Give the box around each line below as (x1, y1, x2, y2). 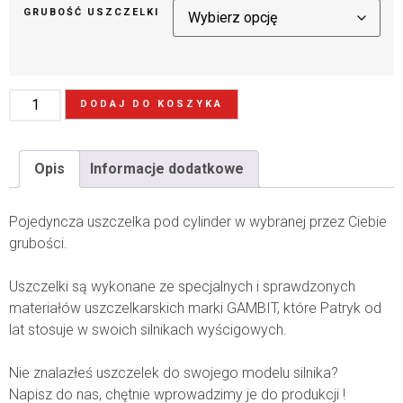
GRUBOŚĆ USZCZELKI (22, 6, 159, 19)
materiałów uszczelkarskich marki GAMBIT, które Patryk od (9, 299, 381, 317)
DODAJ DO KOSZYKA (80, 97, 224, 110)
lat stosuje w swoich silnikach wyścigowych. (9, 320, 287, 338)
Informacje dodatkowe (90, 159, 244, 177)
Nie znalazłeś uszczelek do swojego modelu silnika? (9, 363, 338, 381)
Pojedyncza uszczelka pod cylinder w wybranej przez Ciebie (9, 212, 387, 230)
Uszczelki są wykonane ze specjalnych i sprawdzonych (9, 277, 355, 295)
